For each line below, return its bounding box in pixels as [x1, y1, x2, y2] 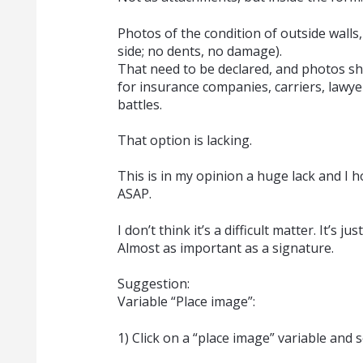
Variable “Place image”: [117, 293, 255, 311]
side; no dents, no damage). [117, 41, 282, 60]
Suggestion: [117, 275, 190, 293]
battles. [117, 95, 162, 113]
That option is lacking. [117, 130, 252, 149]
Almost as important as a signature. [117, 238, 334, 257]
